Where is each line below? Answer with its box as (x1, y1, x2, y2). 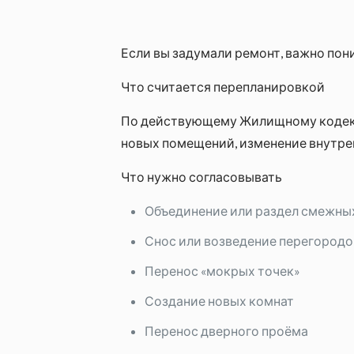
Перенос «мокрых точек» (144, 263, 300, 278)
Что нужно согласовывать (120, 169, 282, 184)
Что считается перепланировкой (120, 79, 325, 94)
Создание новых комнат (144, 293, 294, 308)
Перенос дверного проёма (144, 323, 308, 338)
